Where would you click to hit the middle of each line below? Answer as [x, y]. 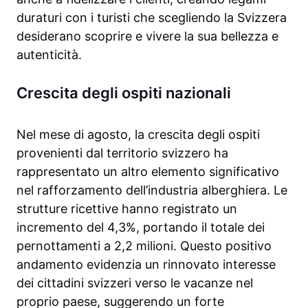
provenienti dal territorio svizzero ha [122, 153]
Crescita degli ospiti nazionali [124, 93]
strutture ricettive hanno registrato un [127, 209]
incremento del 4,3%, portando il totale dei [141, 228]
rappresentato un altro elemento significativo [148, 172]
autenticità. [49, 55]
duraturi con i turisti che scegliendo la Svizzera [152, 18]
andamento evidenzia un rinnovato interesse [146, 265]
